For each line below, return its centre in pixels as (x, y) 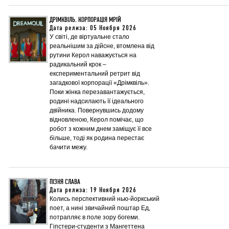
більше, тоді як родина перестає (97, 138)
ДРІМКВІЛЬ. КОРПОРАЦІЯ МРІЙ (85, 20)
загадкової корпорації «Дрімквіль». (99, 83)
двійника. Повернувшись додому (97, 110)
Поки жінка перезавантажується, (97, 92)
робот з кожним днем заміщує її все (101, 129)
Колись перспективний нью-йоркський (105, 199)
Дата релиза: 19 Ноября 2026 (93, 190)
